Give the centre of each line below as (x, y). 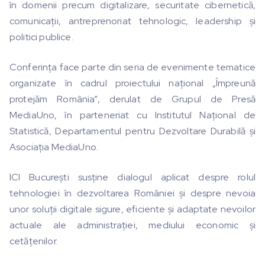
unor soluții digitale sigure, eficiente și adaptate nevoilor (132, 209)
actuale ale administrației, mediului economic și (132, 225)
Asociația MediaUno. (54, 147)
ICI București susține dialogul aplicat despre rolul (132, 177)
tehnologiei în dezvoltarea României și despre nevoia (132, 193)
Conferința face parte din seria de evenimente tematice (132, 67)
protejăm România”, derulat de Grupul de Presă (132, 99)
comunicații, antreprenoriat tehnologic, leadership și (132, 21)
